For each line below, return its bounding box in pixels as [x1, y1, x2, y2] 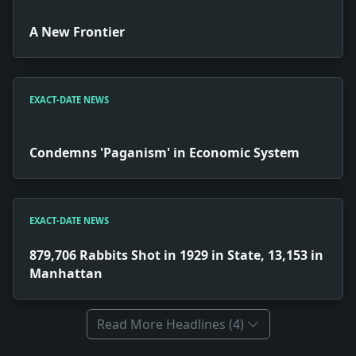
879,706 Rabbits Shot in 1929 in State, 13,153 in [29, 246, 323, 265]
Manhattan [29, 265, 103, 283]
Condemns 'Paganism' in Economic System [29, 144, 300, 162]
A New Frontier [29, 23, 125, 41]
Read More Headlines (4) [96, 315, 244, 334]
